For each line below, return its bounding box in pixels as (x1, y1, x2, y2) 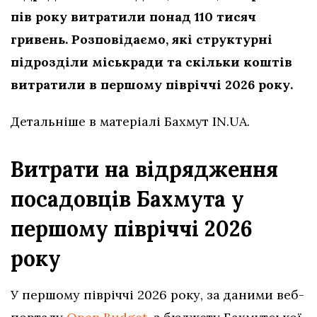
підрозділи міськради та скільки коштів (11, 53, 292, 70)
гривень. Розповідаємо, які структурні (11, 30, 272, 47)
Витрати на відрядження (11, 155, 278, 183)
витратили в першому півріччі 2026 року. (11, 76, 293, 93)
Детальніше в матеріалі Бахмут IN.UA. (11, 113, 250, 129)
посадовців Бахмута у (11, 185, 244, 212)
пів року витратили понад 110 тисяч (11, 8, 256, 25)
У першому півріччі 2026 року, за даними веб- (11, 286, 304, 303)
